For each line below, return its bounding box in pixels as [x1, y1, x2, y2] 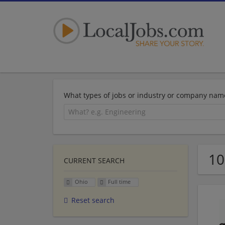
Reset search [71, 195, 115, 205]
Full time [108, 178, 131, 186]
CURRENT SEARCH [64, 155, 125, 165]
